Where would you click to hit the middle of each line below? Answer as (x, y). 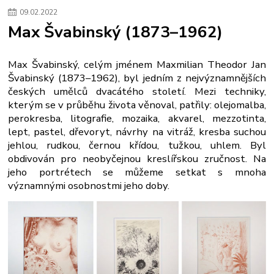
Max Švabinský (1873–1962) (116, 32)
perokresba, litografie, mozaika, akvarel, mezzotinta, (137, 118)
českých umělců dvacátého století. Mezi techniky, (137, 91)
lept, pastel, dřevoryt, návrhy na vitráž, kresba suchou (137, 131)
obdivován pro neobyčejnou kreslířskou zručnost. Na (137, 158)
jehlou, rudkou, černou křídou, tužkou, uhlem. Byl (137, 145)
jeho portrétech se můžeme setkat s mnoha (137, 172)
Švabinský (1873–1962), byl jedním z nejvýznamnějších (137, 78)
